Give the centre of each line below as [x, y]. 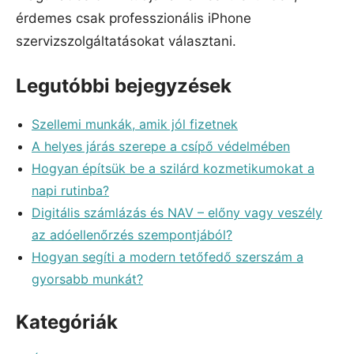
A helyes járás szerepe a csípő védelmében [161, 147]
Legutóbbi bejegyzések [124, 86]
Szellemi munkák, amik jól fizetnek [135, 124]
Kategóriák [67, 322]
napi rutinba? [70, 191]
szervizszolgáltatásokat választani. [126, 41]
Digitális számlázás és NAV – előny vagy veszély [177, 213]
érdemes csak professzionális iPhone [134, 18]
